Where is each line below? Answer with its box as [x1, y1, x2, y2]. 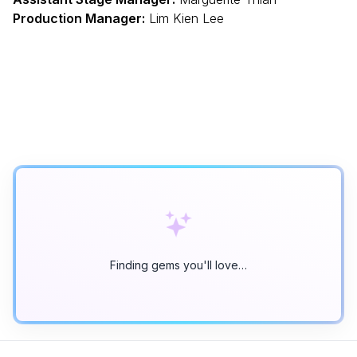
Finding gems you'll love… [110, 258, 247, 273]
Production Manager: [13, 10, 145, 27]
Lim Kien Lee [145, 10, 224, 27]
